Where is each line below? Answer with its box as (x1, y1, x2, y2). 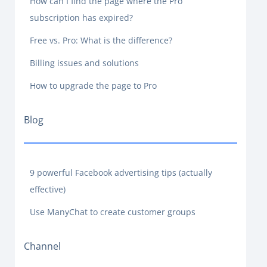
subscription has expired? (30, 12, 133, 23)
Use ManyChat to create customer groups (30, 206, 195, 218)
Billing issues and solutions (30, 57, 139, 69)
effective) (30, 184, 66, 195)
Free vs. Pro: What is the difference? (30, 35, 172, 46)
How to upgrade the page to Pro (30, 80, 157, 91)
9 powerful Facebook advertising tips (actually (30, 167, 212, 178)
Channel (24, 240, 61, 253)
